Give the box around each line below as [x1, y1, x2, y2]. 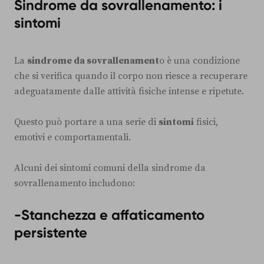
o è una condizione [159, 55, 240, 67]
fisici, [194, 116, 218, 128]
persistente [14, 224, 87, 242]
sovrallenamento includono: [14, 177, 135, 190]
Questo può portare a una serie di [14, 116, 159, 128]
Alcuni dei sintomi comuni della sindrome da [14, 162, 206, 174]
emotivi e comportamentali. [14, 131, 131, 144]
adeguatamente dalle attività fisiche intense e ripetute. [14, 85, 244, 98]
